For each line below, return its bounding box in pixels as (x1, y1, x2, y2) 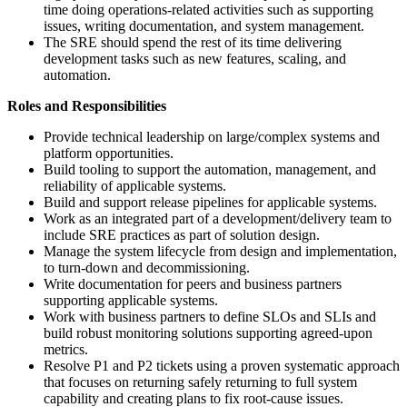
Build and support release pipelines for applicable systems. (44, 194, 377, 210)
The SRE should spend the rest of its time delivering (44, 34, 342, 50)
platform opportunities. (44, 144, 174, 161)
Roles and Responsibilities (7, 97, 166, 114)
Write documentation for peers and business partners (44, 275, 342, 292)
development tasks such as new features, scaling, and (44, 50, 346, 66)
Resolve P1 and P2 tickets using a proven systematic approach (44, 357, 400, 373)
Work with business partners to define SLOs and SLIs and (44, 308, 376, 324)
